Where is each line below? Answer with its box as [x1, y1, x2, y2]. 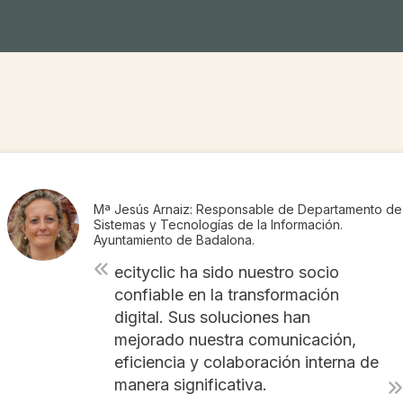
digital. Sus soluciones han [113, 307, 310, 327]
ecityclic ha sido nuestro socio [113, 262, 339, 282]
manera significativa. [113, 374, 267, 394]
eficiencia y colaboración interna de [113, 352, 379, 372]
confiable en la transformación [113, 284, 339, 304]
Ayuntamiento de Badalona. [94, 232, 255, 248]
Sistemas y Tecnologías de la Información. [94, 217, 344, 233]
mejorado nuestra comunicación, [113, 329, 356, 349]
